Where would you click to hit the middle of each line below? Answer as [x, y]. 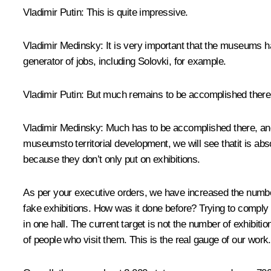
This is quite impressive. [136, 12]
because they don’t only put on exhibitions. [112, 159]
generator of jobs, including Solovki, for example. [125, 61]
